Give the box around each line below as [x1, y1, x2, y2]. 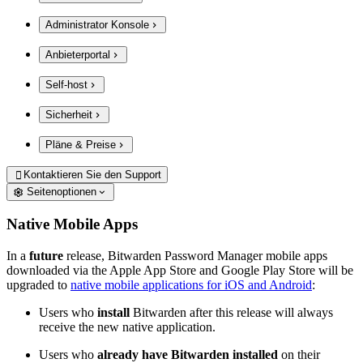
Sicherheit [45, 108, 92, 121]
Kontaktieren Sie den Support [23, 169, 162, 181]
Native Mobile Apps [6, 216, 138, 233]
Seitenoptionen [27, 186, 97, 199]
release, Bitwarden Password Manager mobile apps [63, 249, 327, 263]
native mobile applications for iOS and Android [70, 278, 312, 293]
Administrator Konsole [45, 18, 149, 31]
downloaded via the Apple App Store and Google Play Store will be [6, 263, 353, 278]
